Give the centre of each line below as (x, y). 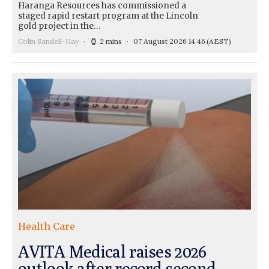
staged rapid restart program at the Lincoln (108, 16)
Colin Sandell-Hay (48, 41)
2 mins (111, 41)
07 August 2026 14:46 (169, 41)
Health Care (47, 226)
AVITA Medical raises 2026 (112, 251)
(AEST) (219, 41)
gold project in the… (59, 26)
